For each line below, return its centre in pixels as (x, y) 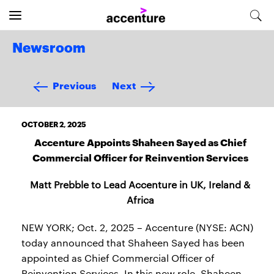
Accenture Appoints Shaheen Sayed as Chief (140, 142)
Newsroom (49, 48)
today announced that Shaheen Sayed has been (133, 243)
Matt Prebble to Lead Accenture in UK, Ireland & (140, 184)
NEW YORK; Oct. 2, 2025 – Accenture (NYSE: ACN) (137, 227)
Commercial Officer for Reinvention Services (140, 157)
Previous (74, 85)
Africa (140, 200)
